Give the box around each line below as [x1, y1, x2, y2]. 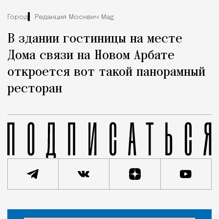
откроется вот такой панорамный [7, 66, 205, 80]
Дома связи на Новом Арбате [7, 49, 175, 63]
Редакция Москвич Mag [35, 13, 114, 21]
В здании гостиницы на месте [7, 32, 182, 46]
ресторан [7, 82, 62, 96]
